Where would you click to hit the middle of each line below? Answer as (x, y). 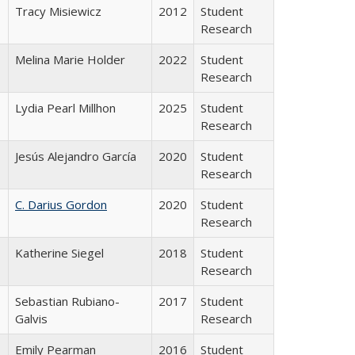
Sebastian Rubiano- (67, 301)
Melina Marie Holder (70, 59)
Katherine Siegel (59, 252)
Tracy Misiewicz (58, 11)
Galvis (31, 318)
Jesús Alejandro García (76, 156)
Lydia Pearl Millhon (65, 107)
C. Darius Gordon (61, 204)
